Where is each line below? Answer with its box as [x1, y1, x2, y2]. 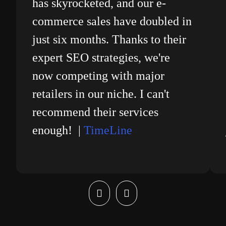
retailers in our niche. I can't [32, 87, 170, 101]
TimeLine [84, 124, 133, 137]
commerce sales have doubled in [32, 15, 192, 28]
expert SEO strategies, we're [32, 51, 171, 65]
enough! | [32, 124, 84, 137]
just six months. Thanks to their [32, 33, 187, 46]
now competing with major [32, 69, 165, 83]
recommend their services [32, 105, 159, 119]
